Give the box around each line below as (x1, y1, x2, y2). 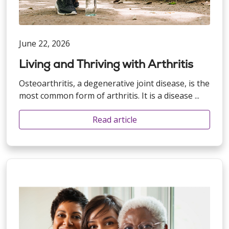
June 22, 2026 (19, 38, 70, 50)
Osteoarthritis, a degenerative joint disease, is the (19, 78, 210, 89)
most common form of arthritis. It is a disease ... (19, 90, 199, 102)
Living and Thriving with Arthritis (19, 57, 193, 72)
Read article (92, 114, 137, 126)
